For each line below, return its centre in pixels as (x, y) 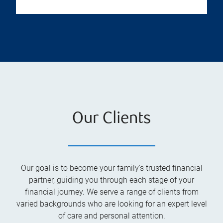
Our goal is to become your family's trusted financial (111, 168)
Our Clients (111, 119)
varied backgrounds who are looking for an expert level (111, 204)
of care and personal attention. (111, 216)
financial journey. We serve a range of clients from (111, 192)
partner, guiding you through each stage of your (111, 180)
